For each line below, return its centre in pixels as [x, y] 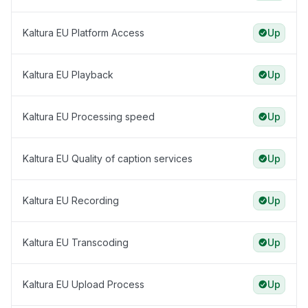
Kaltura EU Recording [71, 201]
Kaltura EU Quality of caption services [108, 159]
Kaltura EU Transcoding [76, 243]
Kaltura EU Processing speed [89, 117]
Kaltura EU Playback [68, 75]
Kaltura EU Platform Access [84, 33]
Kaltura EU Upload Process [84, 285]
